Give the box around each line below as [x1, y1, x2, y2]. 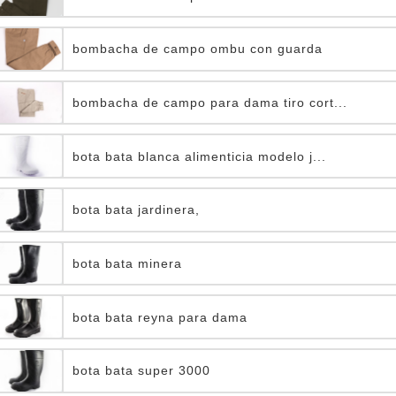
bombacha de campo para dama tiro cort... [72, 95, 347, 110]
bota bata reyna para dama [72, 309, 247, 324]
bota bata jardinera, [72, 202, 200, 217]
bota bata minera [72, 256, 182, 271]
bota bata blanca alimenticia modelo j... [72, 148, 326, 164]
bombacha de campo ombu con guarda [72, 42, 323, 57]
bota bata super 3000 [72, 363, 210, 378]
